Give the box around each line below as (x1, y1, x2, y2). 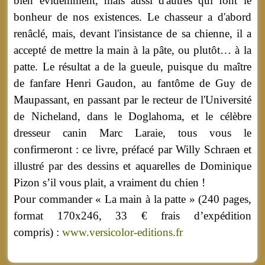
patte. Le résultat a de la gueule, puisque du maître (14, 60, 251, 73)
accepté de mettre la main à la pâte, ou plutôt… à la (14, 44, 251, 57)
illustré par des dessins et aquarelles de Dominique (14, 160, 251, 173)
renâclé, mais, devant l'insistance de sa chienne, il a (14, 27, 251, 40)
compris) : (14, 226, 63, 239)
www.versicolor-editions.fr (62, 226, 183, 239)
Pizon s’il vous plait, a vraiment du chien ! (14, 176, 209, 189)
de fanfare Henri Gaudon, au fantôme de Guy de (14, 77, 251, 90)
